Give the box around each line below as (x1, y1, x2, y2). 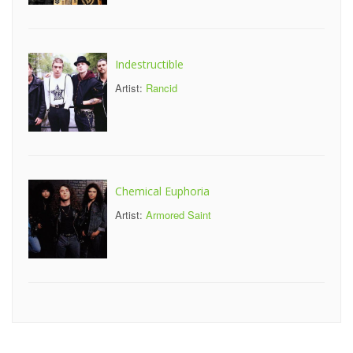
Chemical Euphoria (115, 184, 210, 199)
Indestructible (115, 57, 184, 72)
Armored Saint (146, 207, 211, 222)
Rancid (146, 80, 177, 95)
